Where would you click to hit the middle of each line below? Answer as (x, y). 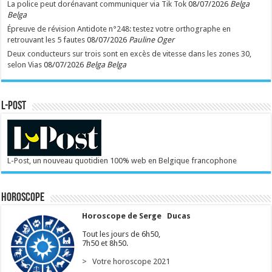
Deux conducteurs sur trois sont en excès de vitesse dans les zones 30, (130, 53)
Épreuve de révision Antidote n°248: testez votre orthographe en (119, 29)
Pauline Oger (152, 39)
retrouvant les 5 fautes (46, 39)
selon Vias (25, 64)
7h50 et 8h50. (104, 243)
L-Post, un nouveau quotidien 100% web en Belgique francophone (122, 160)
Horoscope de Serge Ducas (135, 216)
